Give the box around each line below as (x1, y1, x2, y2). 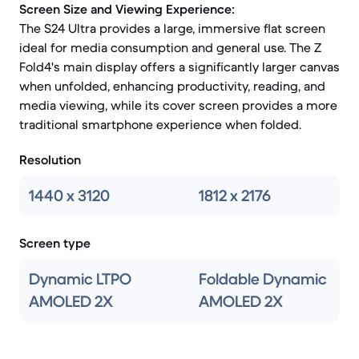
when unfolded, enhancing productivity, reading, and (19, 78, 325, 94)
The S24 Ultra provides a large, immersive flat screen (19, 20, 325, 36)
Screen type (19, 235, 91, 251)
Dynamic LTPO (29, 269, 131, 289)
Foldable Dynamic (199, 269, 327, 289)
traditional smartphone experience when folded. (19, 116, 301, 132)
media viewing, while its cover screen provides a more (19, 97, 337, 113)
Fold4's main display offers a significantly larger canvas (19, 58, 340, 75)
